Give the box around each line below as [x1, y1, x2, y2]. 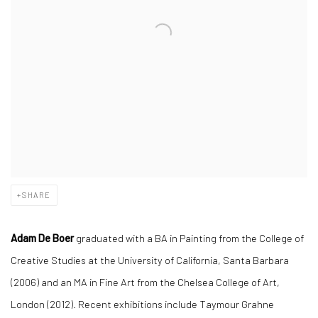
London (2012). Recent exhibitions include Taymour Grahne [11, 297, 274, 311]
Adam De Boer [11, 231, 74, 245]
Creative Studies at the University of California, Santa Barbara [11, 253, 289, 267]
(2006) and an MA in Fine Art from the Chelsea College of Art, [11, 275, 280, 289]
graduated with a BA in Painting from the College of [74, 231, 304, 245]
